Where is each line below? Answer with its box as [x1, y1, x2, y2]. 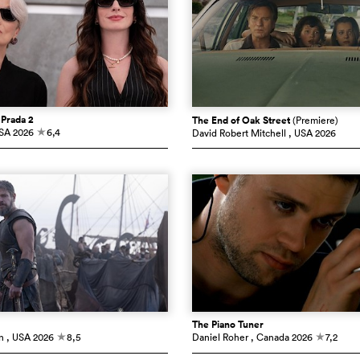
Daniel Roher [192, 330, 248, 345]
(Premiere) [292, 113, 338, 128]
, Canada [251, 330, 289, 345]
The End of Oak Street [192, 113, 292, 129]
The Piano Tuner [192, 317, 264, 333]
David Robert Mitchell [192, 126, 286, 141]
